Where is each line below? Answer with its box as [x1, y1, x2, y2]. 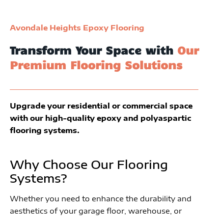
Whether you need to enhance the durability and [10, 194, 192, 203]
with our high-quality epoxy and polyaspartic [10, 113, 191, 122]
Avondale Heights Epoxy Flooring [10, 23, 144, 32]
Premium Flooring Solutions [10, 57, 182, 72]
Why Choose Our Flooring [10, 157, 168, 172]
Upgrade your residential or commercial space [10, 101, 192, 110]
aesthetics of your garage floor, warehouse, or [10, 206, 182, 216]
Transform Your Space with [10, 42, 177, 57]
